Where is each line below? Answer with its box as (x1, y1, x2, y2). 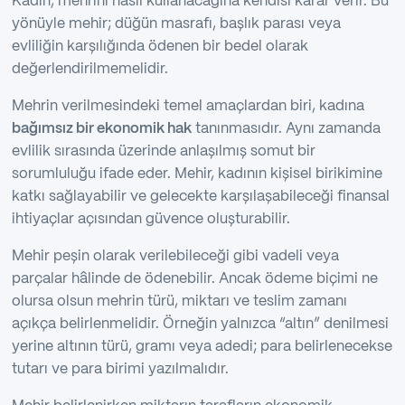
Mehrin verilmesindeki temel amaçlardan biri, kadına (11, 99, 364, 114)
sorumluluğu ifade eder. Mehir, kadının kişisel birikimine (11, 167, 382, 182)
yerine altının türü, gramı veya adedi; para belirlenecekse (11, 340, 392, 354)
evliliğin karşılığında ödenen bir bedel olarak (11, 40, 308, 54)
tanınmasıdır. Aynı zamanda (191, 122, 381, 137)
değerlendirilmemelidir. (11, 62, 168, 77)
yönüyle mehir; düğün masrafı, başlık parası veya (11, 17, 341, 32)
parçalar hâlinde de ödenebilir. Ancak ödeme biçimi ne (11, 272, 378, 287)
